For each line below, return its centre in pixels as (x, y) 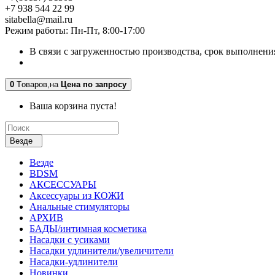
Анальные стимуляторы (79, 206)
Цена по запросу (94, 84)
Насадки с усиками (70, 239)
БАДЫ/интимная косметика (88, 228)
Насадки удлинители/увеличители (102, 250)
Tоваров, (33, 84)
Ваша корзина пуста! (73, 106)
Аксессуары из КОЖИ (77, 195)
